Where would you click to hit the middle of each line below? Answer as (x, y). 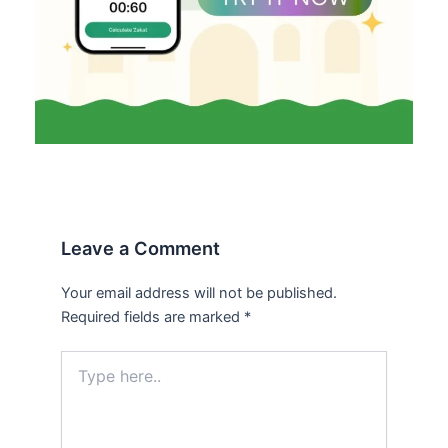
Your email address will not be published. (199, 292)
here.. (79, 379)
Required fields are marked (153, 316)
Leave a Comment (141, 247)
